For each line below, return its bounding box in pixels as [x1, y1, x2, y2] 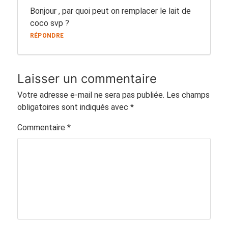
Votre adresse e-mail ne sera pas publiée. [17, 90, 164, 100]
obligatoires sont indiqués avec [17, 102, 130, 112]
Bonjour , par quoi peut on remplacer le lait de [30, 6, 191, 16]
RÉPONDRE [30, 32, 64, 40]
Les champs [166, 90, 210, 100]
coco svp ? [30, 18, 69, 28]
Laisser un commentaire [17, 71, 157, 87]
